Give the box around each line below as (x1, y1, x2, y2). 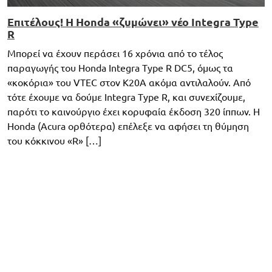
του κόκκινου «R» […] (7, 135, 101, 146)
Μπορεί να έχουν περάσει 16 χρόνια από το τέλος (7, 47, 223, 59)
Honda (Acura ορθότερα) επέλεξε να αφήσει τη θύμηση (7, 120, 249, 132)
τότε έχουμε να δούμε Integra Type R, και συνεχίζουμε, (7, 91, 245, 103)
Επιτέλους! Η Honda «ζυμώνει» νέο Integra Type (7, 15, 259, 28)
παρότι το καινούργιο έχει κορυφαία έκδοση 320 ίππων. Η (7, 106, 260, 117)
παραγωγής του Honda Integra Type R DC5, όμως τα (7, 62, 233, 73)
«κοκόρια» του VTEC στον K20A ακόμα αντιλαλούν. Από (7, 76, 251, 88)
